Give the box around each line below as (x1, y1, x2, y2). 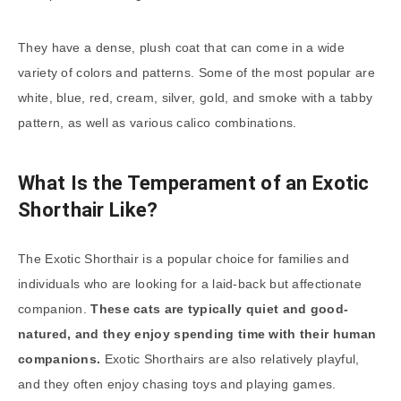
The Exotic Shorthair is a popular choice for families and (18, 252, 350, 267)
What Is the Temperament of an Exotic (18, 171, 370, 194)
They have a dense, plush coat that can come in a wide (18, 40, 345, 55)
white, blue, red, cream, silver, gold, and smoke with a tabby (18, 90, 373, 106)
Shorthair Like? (18, 198, 158, 221)
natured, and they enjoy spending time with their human (18, 327, 377, 342)
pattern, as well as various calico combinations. (18, 115, 297, 131)
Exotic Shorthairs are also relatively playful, (100, 352, 360, 367)
